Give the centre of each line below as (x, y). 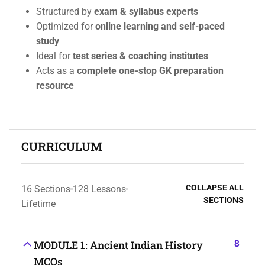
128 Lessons (99, 189)
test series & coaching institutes (140, 56)
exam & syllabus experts (146, 12)
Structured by (65, 12)
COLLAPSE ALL (215, 188)
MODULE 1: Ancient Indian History (118, 245)
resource (55, 86)
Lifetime (38, 204)
